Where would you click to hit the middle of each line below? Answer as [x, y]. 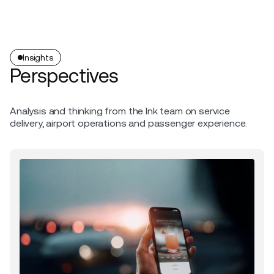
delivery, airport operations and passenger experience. [128, 123]
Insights [38, 57]
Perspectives [64, 76]
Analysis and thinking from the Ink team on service [120, 111]
